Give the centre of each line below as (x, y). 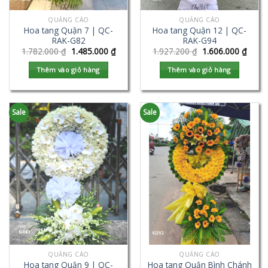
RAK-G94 (200, 40)
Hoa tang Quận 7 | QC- (68, 30)
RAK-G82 (68, 40)
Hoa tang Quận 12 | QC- (200, 30)
